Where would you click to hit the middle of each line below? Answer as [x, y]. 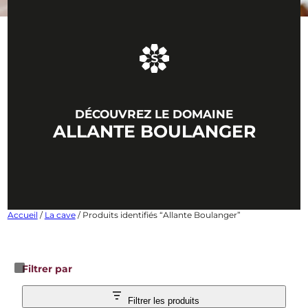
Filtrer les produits [164, 300]
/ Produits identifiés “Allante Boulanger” [158, 215]
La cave [60, 215]
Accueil [22, 215]
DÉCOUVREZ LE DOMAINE [154, 114]
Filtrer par [47, 269]
